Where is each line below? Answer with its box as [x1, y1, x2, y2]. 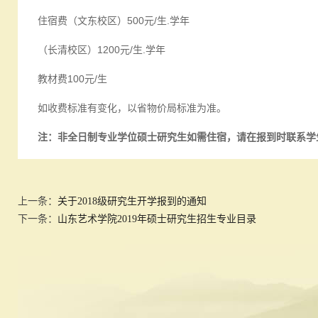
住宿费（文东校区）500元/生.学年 [38, 15, 190, 26]
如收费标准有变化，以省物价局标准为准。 [38, 102, 226, 114]
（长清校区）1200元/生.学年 [38, 44, 165, 55]
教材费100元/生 [38, 73, 107, 84]
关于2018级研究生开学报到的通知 [57, 196, 207, 207]
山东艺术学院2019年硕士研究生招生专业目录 [57, 214, 256, 224]
